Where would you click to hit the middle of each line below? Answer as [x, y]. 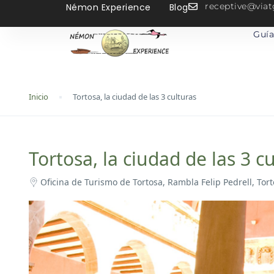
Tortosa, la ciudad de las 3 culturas [135, 97]
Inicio [39, 97]
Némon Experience [108, 7]
